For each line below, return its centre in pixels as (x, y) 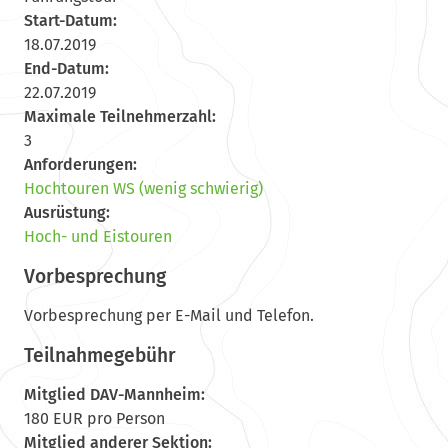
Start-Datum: (70, 20)
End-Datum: (66, 68)
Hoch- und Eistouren (97, 236)
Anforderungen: (80, 164)
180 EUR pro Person (94, 418)
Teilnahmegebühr (99, 355)
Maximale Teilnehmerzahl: (119, 116)
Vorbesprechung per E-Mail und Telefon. (168, 315)
